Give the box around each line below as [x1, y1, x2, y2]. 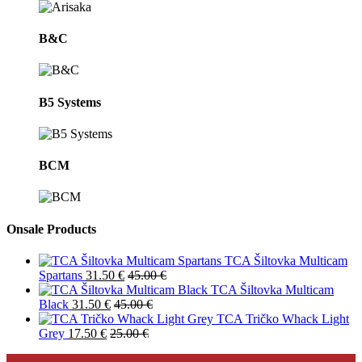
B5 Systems [39, 95, 101, 109]
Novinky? [58, 338, 103, 351]
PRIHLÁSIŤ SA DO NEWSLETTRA [103, 337, 304, 351]
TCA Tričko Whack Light [217, 311, 349, 326]
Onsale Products [6, 221, 96, 236]
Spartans [39, 267, 82, 282]
